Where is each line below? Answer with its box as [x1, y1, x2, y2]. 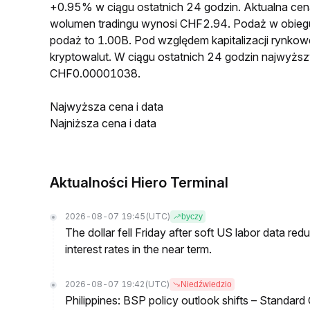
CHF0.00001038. [50, 66, 140, 80]
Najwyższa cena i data [50, 100, 163, 113]
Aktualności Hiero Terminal [50, 174, 228, 191]
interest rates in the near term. [65, 242, 212, 256]
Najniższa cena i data [50, 116, 156, 130]
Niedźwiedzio [181, 280, 232, 289]
